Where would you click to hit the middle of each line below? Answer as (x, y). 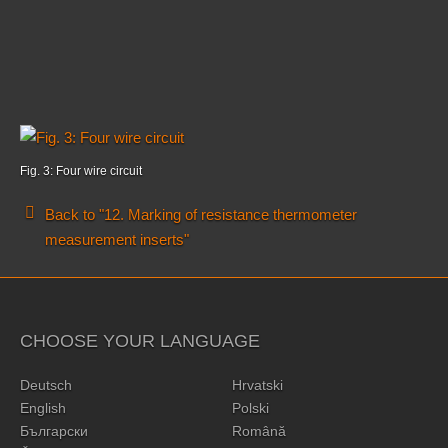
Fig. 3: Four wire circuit (81, 171)
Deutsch (46, 385)
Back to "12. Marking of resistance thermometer (201, 215)
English (43, 408)
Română (258, 431)
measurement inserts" (117, 240)
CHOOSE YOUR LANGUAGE (140, 341)
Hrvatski (257, 385)
